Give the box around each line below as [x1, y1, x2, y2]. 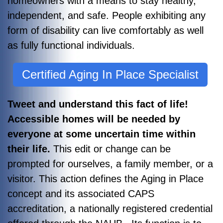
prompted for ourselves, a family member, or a [7, 158, 213, 169]
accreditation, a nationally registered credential [7, 203, 213, 214]
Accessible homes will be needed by [7, 113, 180, 124]
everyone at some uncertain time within [7, 128, 196, 139]
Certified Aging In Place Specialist [21, 67, 199, 81]
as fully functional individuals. [7, 39, 135, 51]
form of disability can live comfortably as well [7, 24, 204, 36]
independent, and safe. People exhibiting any [7, 9, 206, 21]
